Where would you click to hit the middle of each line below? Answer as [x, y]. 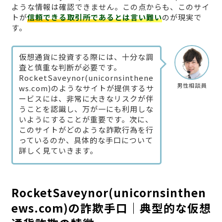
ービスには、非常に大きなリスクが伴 [86, 98]
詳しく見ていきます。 [58, 150]
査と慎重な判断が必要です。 [70, 67]
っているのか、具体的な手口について [86, 140]
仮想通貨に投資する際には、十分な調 [86, 56]
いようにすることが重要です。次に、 [86, 119]
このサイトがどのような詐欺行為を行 [86, 129]
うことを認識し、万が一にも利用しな [86, 109]
